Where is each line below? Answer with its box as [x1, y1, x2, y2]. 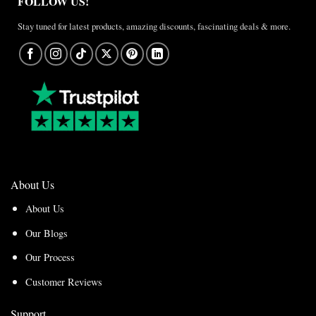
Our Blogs [25, 226, 68, 240]
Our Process [25, 250, 75, 265]
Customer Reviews [25, 274, 102, 288]
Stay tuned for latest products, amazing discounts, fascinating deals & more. [18, 19, 291, 32]
